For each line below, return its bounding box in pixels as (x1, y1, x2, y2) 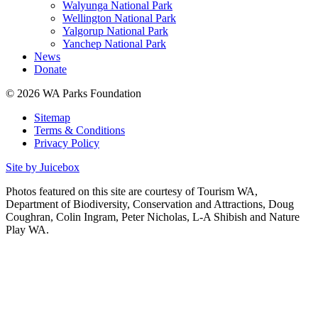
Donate (34, 63, 67, 76)
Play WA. (6, 224, 49, 236)
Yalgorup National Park (62, 25, 168, 38)
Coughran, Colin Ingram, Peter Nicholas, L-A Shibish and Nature (6, 211, 300, 224)
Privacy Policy (34, 137, 99, 150)
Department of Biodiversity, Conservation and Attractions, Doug (6, 198, 294, 211)
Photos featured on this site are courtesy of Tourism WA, (6, 185, 258, 198)
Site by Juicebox (6, 161, 79, 174)
